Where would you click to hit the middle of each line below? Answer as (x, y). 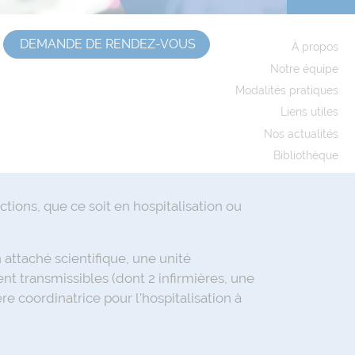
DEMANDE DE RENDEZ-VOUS (108, 44)
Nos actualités (301, 134)
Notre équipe (304, 69)
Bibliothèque (306, 156)
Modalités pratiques (287, 90)
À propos (315, 47)
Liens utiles (309, 112)
